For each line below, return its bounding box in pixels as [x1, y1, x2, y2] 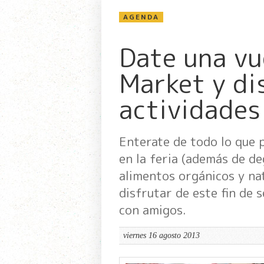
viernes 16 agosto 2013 [123, 230, 200, 240]
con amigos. [118, 200, 186, 219]
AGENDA [123, 11, 159, 22]
